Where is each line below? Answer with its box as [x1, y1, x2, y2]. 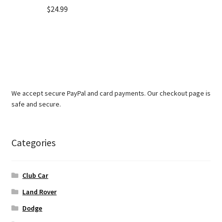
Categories [11, 136, 55, 149]
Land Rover [22, 187, 57, 197]
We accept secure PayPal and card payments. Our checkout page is [11, 88, 211, 98]
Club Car [22, 171, 49, 180]
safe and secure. [11, 99, 61, 109]
